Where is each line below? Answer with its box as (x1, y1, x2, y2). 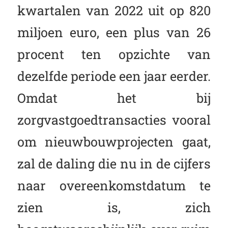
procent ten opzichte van (17, 45, 211, 63)
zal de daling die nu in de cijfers (17, 154, 211, 172)
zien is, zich (17, 198, 211, 216)
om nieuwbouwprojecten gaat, (17, 132, 211, 150)
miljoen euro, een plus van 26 (17, 23, 211, 41)
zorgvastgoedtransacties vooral (17, 110, 211, 128)
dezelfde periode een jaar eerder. (17, 67, 211, 84)
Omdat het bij (17, 89, 211, 106)
